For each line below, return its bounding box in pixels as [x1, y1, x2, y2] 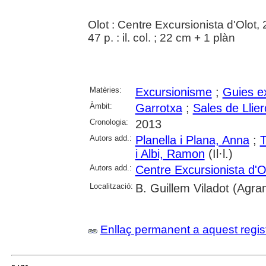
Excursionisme [135, 85, 212, 99]
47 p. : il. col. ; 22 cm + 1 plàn [87, 31, 235, 45]
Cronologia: [89, 118, 128, 127]
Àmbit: [89, 102, 112, 111]
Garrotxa [135, 102, 182, 115]
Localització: [89, 182, 133, 191]
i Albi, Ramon [135, 147, 205, 161]
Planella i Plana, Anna [135, 134, 249, 147]
